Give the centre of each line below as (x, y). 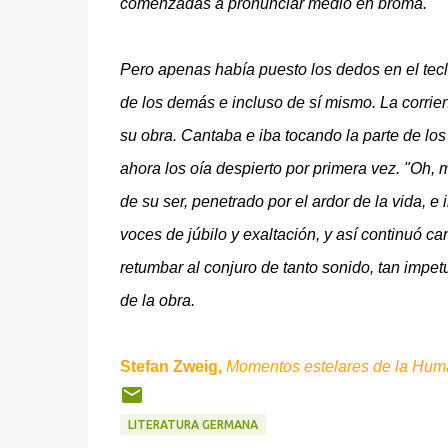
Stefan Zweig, (170, 366)
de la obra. (157, 300)
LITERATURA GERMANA (192, 424)
